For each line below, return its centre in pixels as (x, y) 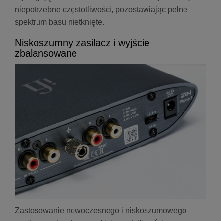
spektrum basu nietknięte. (59, 22)
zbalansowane (46, 54)
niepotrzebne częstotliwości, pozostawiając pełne (101, 10)
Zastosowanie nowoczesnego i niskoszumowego (101, 211)
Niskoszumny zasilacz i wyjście (82, 43)
